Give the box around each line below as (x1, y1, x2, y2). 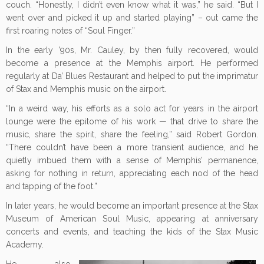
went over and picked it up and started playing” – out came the (6, 13, 258, 22)
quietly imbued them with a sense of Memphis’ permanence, (6, 156, 258, 165)
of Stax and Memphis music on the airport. (6, 84, 166, 94)
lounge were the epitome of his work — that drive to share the (6, 117, 258, 126)
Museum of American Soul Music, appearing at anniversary (6, 214, 258, 223)
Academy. (6, 240, 44, 249)
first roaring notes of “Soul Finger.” (6, 26, 135, 35)
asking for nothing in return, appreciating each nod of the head (6, 169, 258, 178)
